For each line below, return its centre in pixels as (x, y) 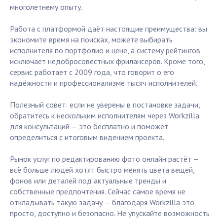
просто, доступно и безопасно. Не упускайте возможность (110, 213)
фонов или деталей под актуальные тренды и (88, 181)
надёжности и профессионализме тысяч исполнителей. (104, 83)
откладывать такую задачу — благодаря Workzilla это (102, 203)
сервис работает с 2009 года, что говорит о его (92, 72)
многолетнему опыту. (46, 7)
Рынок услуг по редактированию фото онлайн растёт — (104, 159)
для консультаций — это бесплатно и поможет (89, 127)
